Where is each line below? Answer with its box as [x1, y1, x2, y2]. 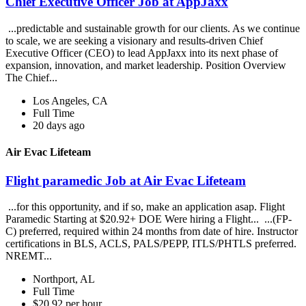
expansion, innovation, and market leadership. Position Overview [5, 59, 286, 72]
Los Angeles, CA [33, 95, 108, 107]
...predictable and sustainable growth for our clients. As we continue [5, 23, 300, 35]
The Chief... [5, 72, 60, 84]
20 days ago [33, 120, 85, 132]
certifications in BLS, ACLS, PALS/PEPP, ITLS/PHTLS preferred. [5, 238, 296, 250]
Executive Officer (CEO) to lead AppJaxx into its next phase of [5, 47, 278, 59]
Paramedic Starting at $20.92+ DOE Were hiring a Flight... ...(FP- [5, 213, 292, 225]
